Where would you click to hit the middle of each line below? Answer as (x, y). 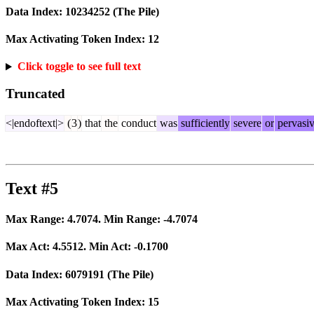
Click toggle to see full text (79, 67)
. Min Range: (131, 219)
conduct (137, 123)
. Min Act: (109, 247)
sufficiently (204, 123)
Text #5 (32, 188)
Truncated (35, 94)
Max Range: (36, 219)
